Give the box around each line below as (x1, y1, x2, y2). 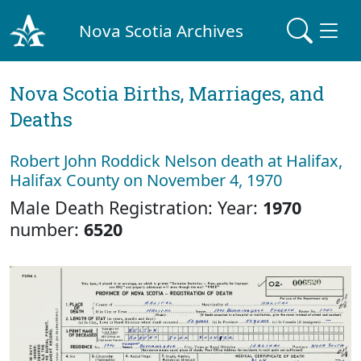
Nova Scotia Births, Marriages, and (10, 81, 324, 106)
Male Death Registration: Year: (10, 196, 263, 219)
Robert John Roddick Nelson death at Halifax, (10, 150, 342, 172)
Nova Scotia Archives (79, 19, 244, 42)
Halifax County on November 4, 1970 (10, 169, 282, 191)
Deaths (10, 106, 73, 132)
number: (10, 218, 84, 241)
